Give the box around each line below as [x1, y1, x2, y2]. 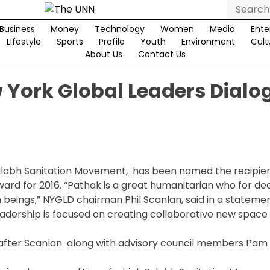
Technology [94, 23, 145, 35]
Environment [181, 36, 235, 48]
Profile [98, 36, 125, 48]
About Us [84, 48, 122, 60]
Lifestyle [6, 36, 41, 48]
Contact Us [137, 48, 186, 60]
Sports [56, 36, 83, 48]
